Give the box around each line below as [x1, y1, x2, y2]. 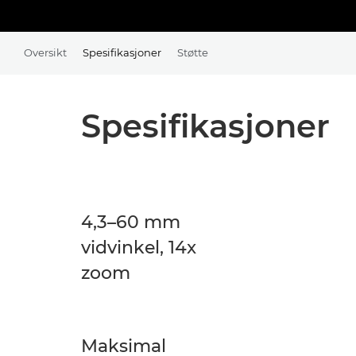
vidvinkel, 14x [81, 237, 196, 258]
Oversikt [24, 45, 67, 59]
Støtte [177, 45, 208, 59]
